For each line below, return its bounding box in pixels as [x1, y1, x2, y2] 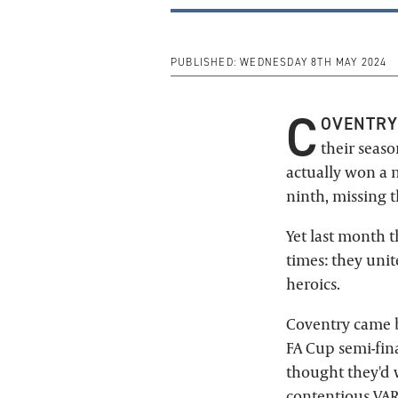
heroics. [286, 273, 340, 294]
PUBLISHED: [171, 56, 236, 69]
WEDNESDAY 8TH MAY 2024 [236, 56, 387, 69]
